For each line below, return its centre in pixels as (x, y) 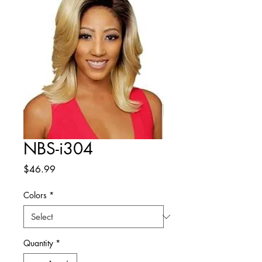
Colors (35, 195)
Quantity (38, 243)
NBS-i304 (58, 149)
